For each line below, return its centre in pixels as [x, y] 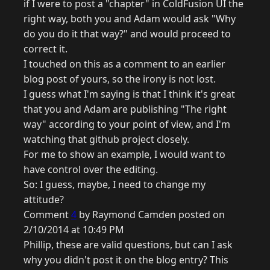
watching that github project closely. [106, 140]
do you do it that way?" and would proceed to [127, 34]
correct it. [46, 49]
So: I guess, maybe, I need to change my [115, 185]
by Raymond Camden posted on [151, 215]
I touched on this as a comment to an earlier [124, 64]
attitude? [44, 200]
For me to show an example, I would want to [124, 155]
